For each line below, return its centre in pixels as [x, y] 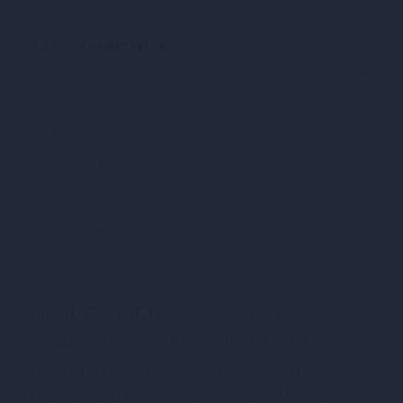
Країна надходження [91, 102]
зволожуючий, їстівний [305, 191]
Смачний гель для [261, 309]
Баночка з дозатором [311, 72]
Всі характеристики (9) [99, 228]
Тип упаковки [71, 72]
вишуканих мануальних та [168, 338]
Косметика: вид [77, 161]
